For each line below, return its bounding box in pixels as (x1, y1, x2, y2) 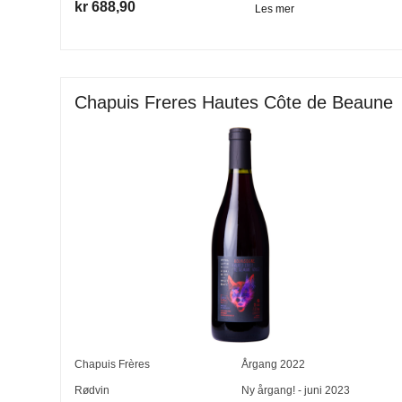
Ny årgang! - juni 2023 (240, 384, 350, 398)
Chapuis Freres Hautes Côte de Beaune (74, 92, 394, 113)
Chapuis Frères (74, 358, 151, 371)
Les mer (254, 3, 294, 16)
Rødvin (74, 384, 110, 398)
